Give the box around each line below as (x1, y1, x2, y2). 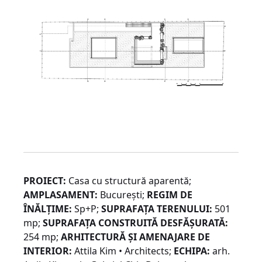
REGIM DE (147, 188, 192, 202)
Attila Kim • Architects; (72, 244, 174, 258)
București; (98, 188, 147, 202)
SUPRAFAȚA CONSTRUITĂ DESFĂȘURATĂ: (43, 216, 228, 230)
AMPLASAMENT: (23, 188, 98, 202)
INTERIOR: (23, 244, 72, 258)
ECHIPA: (174, 244, 210, 258)
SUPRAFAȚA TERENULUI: (101, 202, 212, 216)
